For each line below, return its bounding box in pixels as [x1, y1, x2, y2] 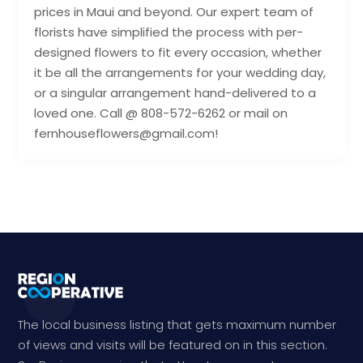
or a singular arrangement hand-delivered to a [34, 84, 317, 102]
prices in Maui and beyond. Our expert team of [34, 3, 314, 21]
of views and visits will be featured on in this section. [18, 336, 328, 354]
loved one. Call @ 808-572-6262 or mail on [34, 105, 288, 122]
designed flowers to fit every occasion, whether [34, 44, 322, 62]
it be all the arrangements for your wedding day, [34, 64, 327, 82]
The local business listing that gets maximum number [18, 316, 337, 334]
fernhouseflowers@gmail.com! [34, 125, 219, 143]
